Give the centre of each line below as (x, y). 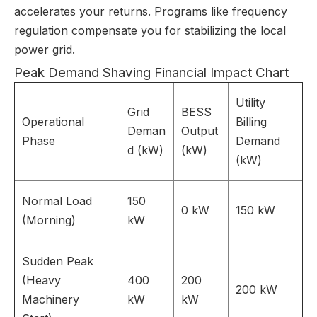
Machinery (51, 299)
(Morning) (49, 220)
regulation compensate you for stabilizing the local (150, 30)
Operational (53, 122)
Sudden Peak (58, 261)
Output (200, 131)
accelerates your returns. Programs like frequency (151, 11)
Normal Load (57, 201)
